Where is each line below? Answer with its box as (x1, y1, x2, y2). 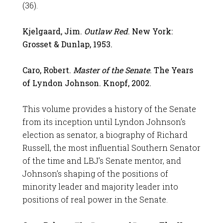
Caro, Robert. (22, 65, 73, 75)
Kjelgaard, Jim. (22, 26, 84, 36)
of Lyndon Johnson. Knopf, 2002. (22, 78, 151, 88)
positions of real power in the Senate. (22, 194, 168, 205)
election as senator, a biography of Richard (22, 129, 188, 140)
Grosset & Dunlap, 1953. (22, 39, 112, 49)
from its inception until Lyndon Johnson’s (22, 116, 186, 127)
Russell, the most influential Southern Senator (22, 142, 201, 153)
